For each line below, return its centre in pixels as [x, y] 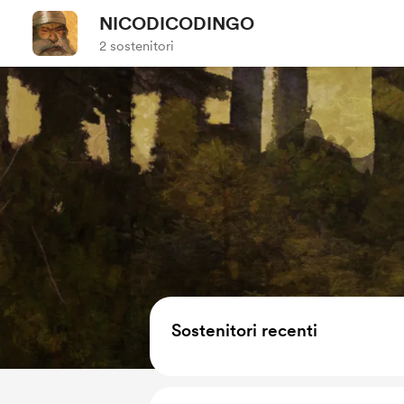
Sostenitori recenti [244, 331]
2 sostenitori [137, 46]
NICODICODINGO [177, 23]
